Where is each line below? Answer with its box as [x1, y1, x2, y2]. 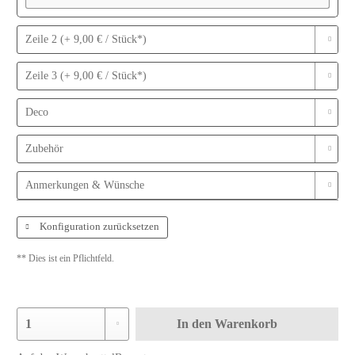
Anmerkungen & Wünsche [25, 178, 145, 191]
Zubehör [25, 142, 64, 155]
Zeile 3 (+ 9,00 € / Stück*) [25, 69, 147, 82]
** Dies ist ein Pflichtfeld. [17, 252, 115, 264]
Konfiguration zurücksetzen [37, 219, 160, 232]
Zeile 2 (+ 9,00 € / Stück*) [25, 32, 147, 45]
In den [176, 316, 212, 330]
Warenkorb [214, 316, 277, 330]
